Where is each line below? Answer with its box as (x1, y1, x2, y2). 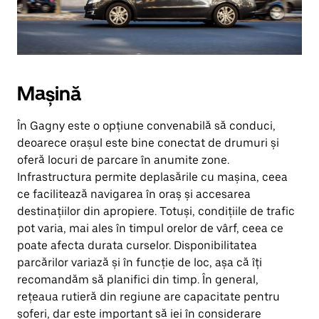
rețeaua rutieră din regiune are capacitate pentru (17, 290, 280, 303)
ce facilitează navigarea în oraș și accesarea (17, 187, 251, 201)
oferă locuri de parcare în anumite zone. (17, 153, 229, 167)
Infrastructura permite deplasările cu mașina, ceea (17, 170, 288, 184)
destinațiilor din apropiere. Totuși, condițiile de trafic (17, 204, 295, 218)
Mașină (17, 81, 81, 105)
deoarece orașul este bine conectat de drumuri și (17, 136, 279, 150)
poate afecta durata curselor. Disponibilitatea (17, 239, 257, 252)
